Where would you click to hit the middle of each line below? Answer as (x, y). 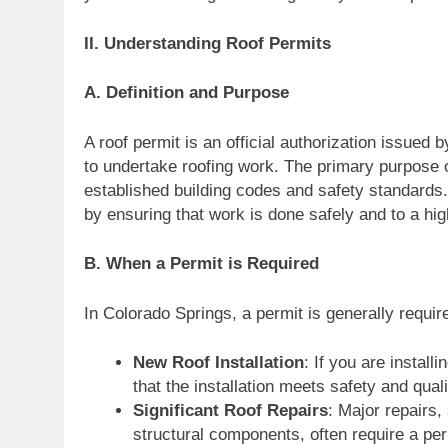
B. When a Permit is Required (201, 263)
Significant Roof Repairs (230, 410)
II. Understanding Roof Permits (207, 43)
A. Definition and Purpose (186, 92)
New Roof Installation (218, 362)
